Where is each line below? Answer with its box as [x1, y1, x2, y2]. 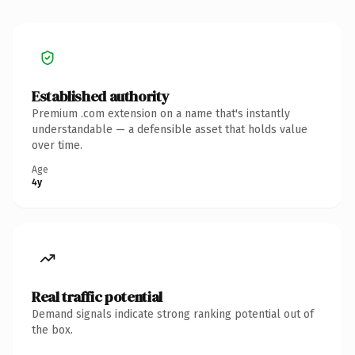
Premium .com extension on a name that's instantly [32, 106, 290, 120]
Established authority [32, 86, 170, 106]
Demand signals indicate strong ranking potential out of [32, 307, 314, 321]
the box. [32, 323, 73, 337]
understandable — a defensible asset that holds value [32, 122, 307, 136]
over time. [32, 138, 82, 152]
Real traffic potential [32, 286, 162, 307]
